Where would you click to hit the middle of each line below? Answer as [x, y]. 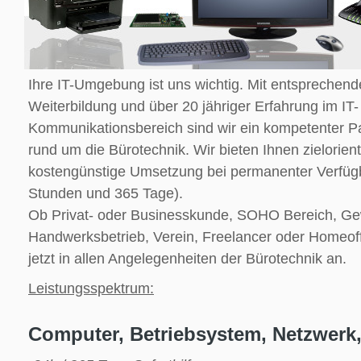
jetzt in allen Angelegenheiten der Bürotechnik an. [187, 258]
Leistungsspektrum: [91, 288]
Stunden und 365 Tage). [106, 193]
